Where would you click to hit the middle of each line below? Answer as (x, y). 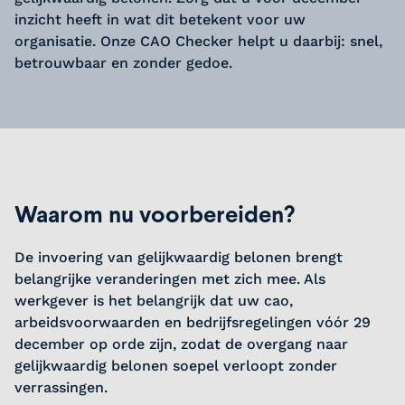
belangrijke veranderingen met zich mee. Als (170, 279)
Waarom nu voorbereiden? (155, 214)
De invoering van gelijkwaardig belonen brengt (179, 257)
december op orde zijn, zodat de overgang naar (181, 344)
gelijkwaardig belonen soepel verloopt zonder (176, 366)
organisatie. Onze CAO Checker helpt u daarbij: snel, (198, 41)
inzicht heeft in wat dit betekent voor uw (160, 19)
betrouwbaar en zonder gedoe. (123, 63)
